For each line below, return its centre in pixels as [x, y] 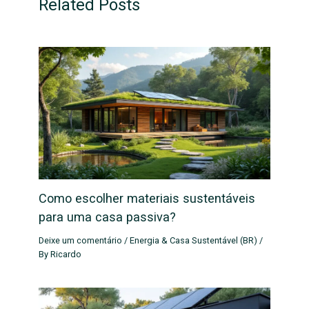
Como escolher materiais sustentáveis [147, 199]
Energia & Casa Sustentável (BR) [194, 241]
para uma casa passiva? [108, 217]
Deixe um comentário [81, 241]
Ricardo [66, 255]
